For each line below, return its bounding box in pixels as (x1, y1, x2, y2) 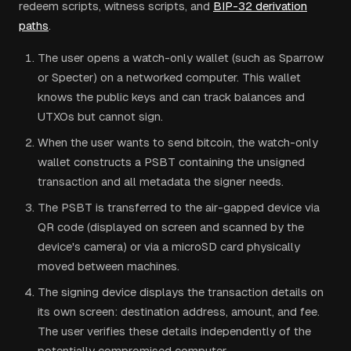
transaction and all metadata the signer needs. (38, 175, 284, 188)
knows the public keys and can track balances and (38, 90, 305, 103)
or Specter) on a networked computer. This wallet (38, 71, 301, 84)
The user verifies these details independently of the (38, 324, 311, 338)
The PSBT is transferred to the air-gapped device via (38, 201, 320, 214)
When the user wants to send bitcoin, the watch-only (38, 136, 318, 149)
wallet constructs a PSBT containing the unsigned (38, 155, 305, 168)
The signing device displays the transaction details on (38, 285, 324, 299)
